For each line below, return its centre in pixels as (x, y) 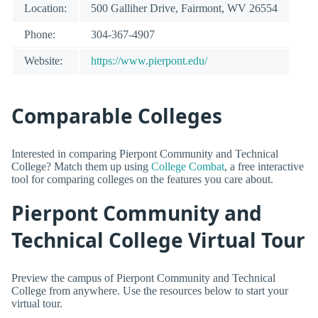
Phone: (40, 34)
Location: (45, 8)
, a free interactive (264, 166)
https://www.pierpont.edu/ (149, 60)
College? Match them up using (81, 166)
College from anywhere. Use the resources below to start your (150, 290)
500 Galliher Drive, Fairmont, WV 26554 (184, 8)
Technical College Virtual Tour (158, 240)
